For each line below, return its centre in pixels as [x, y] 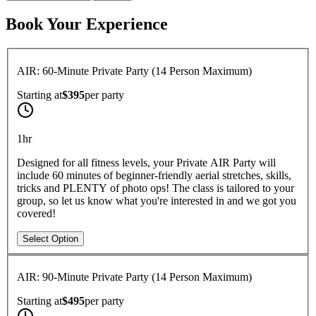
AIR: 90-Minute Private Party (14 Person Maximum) [134, 277]
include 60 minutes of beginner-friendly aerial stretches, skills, [154, 175]
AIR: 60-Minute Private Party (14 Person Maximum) [134, 71]
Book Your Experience [87, 24]
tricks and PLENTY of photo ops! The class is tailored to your [156, 188]
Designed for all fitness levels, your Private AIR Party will [146, 162]
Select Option [50, 238]
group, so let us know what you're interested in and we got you [157, 200]
